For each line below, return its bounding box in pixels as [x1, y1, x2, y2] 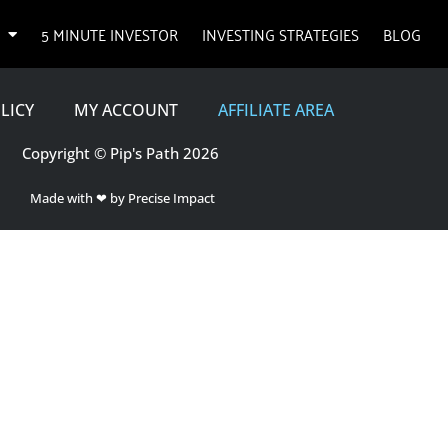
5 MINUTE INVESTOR [40, 20, 178, 48]
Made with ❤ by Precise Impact [29, 189, 215, 208]
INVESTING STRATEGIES [201, 20, 359, 48]
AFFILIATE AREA [218, 99, 334, 121]
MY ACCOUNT [74, 99, 178, 121]
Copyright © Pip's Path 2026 [21, 143, 219, 164]
